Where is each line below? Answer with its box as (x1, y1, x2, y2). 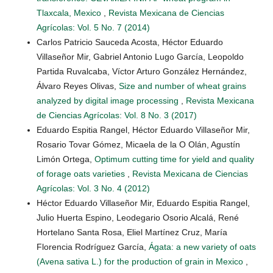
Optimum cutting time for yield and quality (94, 154, 254, 165)
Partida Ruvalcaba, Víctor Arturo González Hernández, (37, 66, 247, 77)
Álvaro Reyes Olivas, (37, 81, 119, 91)
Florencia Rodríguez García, (37, 242, 149, 252)
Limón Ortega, (37, 154, 94, 165)
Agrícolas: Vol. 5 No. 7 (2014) (37, 23, 150, 33)
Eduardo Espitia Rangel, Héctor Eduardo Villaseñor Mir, (37, 125, 250, 135)
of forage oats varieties (37, 169, 127, 179)
